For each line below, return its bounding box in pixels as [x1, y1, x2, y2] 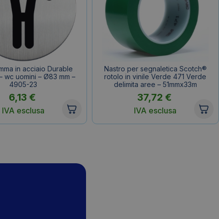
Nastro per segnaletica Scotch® [104, 64, 207, 73]
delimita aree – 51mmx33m [113, 80, 197, 88]
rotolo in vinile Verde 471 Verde [104, 72, 207, 81]
